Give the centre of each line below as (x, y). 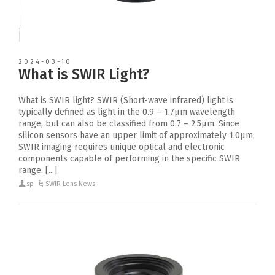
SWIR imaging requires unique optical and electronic (122, 147)
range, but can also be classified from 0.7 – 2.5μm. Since (129, 123)
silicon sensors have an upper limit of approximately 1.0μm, (137, 135)
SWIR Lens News (71, 184)
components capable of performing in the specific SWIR (129, 158)
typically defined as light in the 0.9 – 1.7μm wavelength (127, 112)
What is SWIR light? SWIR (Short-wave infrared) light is (126, 100)
